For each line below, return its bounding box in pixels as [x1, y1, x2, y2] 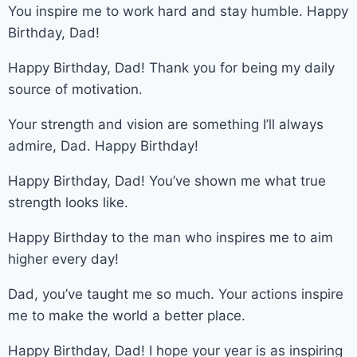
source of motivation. [8, 80, 143, 97]
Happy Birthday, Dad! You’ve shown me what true [8, 172, 326, 189]
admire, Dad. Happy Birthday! [8, 137, 198, 154]
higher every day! [8, 250, 119, 267]
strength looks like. [8, 194, 128, 210]
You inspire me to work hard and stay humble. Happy [8, 2, 348, 19]
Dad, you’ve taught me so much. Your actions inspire [8, 285, 343, 302]
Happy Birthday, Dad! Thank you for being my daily [8, 59, 335, 76]
